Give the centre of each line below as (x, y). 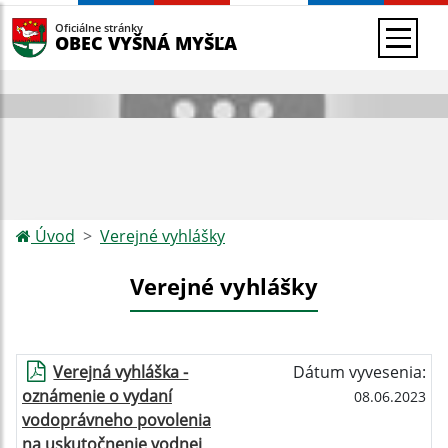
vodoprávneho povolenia (116, 420)
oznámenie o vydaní (97, 396)
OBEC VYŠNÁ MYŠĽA (146, 42)
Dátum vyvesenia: (359, 372)
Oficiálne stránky (99, 27)
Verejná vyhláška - (121, 372)
